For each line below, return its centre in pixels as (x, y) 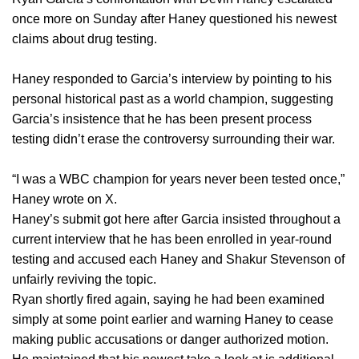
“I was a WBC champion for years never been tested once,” (178, 179)
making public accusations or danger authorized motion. (170, 339)
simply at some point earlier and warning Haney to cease (173, 319)
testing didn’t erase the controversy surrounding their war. (173, 139)
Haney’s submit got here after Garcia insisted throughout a (176, 219)
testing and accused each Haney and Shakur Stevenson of (178, 259)
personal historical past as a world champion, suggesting (173, 99)
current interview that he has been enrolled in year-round (172, 239)
